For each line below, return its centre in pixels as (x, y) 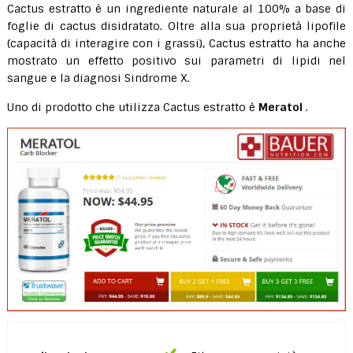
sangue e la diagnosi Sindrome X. (98, 78)
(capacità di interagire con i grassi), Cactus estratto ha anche (176, 43)
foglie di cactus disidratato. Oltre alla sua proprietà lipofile (176, 26)
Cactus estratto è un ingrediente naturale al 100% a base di (176, 9)
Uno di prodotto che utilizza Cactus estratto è (132, 107)
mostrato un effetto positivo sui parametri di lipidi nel (176, 61)
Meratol (280, 107)
